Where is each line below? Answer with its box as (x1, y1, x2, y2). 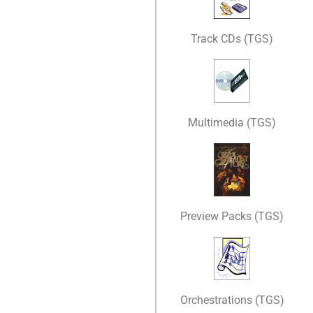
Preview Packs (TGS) (180, 209, 284, 223)
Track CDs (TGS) (191, 31, 273, 45)
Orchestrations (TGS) (180, 293, 284, 307)
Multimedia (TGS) (188, 115, 276, 129)
